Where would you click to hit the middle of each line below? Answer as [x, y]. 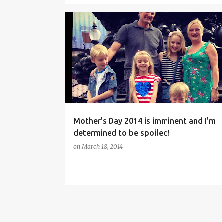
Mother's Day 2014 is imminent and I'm [144, 121]
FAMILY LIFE [132, 29]
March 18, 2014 [102, 146]
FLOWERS [170, 29]
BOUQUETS [92, 29]
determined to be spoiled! [121, 133]
